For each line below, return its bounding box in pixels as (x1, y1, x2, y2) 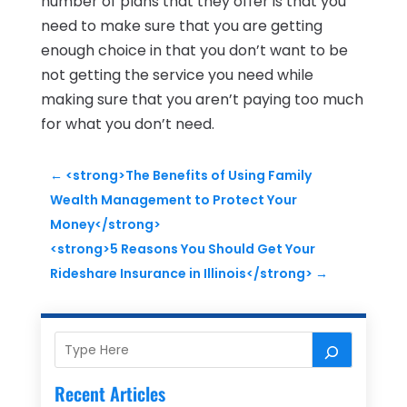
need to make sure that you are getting (40, 15, 323, 37)
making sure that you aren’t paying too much (40, 89, 363, 111)
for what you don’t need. (40, 114, 214, 135)
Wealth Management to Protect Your (49, 191, 297, 210)
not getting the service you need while (40, 65, 313, 86)
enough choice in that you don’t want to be (40, 40, 348, 62)
